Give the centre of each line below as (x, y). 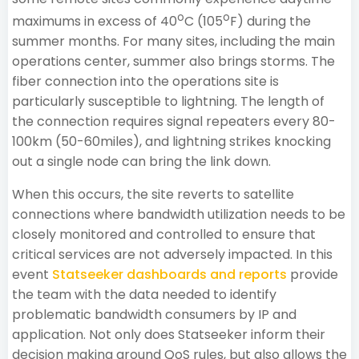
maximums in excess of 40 (95, 21)
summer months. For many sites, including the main (173, 41)
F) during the (270, 21)
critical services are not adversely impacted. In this (172, 254)
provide (313, 274)
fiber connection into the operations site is (145, 81)
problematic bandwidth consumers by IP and (154, 314)
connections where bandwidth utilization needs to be (179, 214)
